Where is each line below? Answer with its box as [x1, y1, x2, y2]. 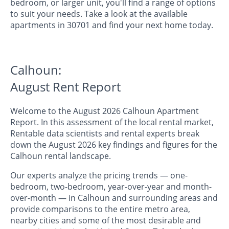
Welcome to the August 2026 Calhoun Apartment [10, 105, 199, 117]
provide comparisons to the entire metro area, [10, 203, 190, 215]
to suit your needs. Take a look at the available [10, 8, 188, 19]
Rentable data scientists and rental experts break [10, 127, 199, 139]
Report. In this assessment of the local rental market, [10, 116, 214, 128]
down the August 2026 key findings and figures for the [10, 139, 217, 150]
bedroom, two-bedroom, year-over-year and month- [10, 180, 212, 192]
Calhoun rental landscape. [10, 150, 111, 162]
